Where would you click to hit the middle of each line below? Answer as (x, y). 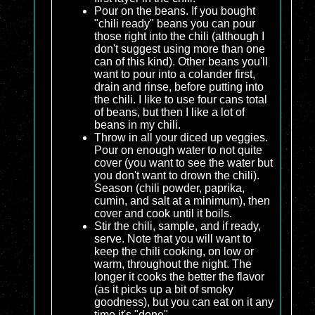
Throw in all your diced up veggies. (181, 137)
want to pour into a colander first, (175, 74)
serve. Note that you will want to (173, 238)
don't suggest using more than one (180, 49)
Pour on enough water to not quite (178, 150)
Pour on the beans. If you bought (175, 11)
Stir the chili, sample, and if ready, (178, 226)
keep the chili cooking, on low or (174, 251)
